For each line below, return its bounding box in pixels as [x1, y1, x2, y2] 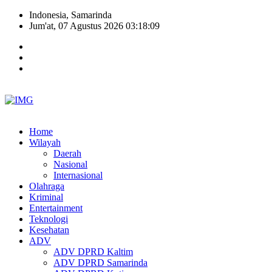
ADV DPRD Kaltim [53, 246, 133, 257]
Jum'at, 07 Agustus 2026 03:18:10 [29, 21, 160, 31]
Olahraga [29, 181, 64, 191]
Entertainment [29, 203, 83, 213]
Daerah [53, 148, 81, 158]
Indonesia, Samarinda [29, 10, 112, 20]
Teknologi [29, 214, 68, 224]
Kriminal [29, 192, 63, 202]
